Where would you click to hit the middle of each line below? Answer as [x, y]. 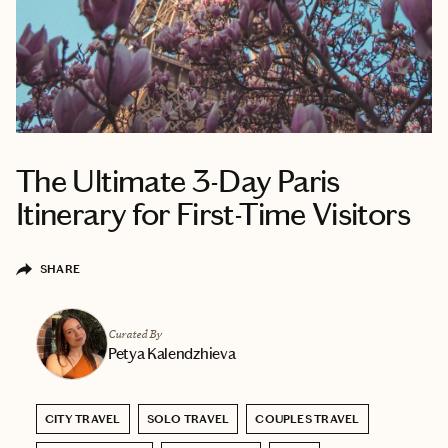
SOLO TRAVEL [188, 418]
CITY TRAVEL [83, 418]
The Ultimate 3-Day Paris [178, 181]
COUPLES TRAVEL [307, 418]
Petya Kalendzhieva [172, 353]
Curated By [135, 333]
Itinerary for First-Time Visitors [213, 214]
